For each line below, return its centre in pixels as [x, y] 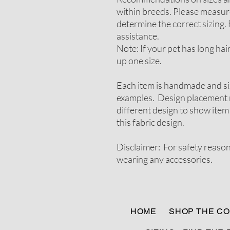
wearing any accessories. [166, 159]
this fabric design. [150, 122]
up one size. [139, 61]
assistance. [138, 36]
